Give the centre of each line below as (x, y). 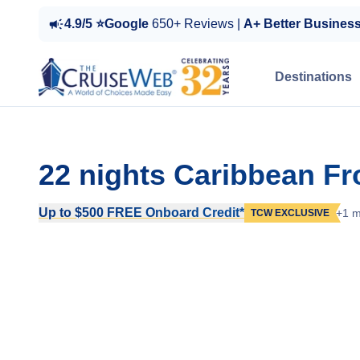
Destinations (313, 77)
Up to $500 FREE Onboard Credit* (141, 213)
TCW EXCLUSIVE (290, 213)
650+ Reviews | (198, 24)
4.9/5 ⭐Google (108, 24)
